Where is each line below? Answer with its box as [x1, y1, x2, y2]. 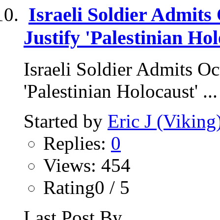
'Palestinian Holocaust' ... [24, 81, 218, 102]
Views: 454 [43, 155, 131, 176]
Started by [24, 110, 108, 132]
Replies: [43, 133, 111, 154]
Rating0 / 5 [43, 177, 130, 198]
